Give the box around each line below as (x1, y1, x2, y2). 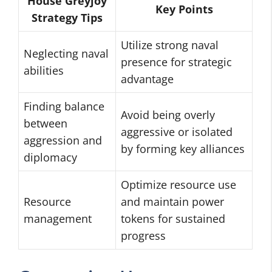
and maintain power (121, 194, 224, 209)
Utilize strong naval (121, 38, 219, 52)
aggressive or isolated (121, 124, 233, 139)
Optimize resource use (121, 177, 236, 192)
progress (121, 228, 166, 243)
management (24, 211, 92, 226)
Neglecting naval (24, 46, 109, 61)
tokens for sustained (121, 211, 225, 226)
